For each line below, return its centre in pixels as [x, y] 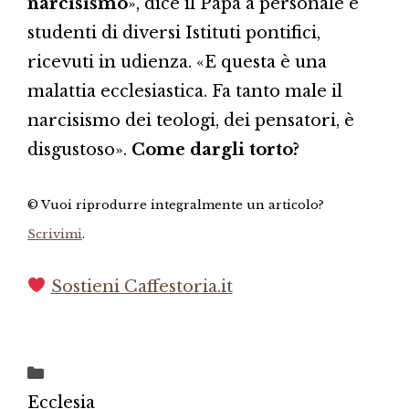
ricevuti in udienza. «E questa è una [177, 62]
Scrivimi [55, 234]
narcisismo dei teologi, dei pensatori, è [191, 120]
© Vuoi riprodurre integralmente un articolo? [176, 204]
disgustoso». [79, 149]
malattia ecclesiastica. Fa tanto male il [185, 91]
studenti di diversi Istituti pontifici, [174, 32]
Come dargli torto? [215, 149]
